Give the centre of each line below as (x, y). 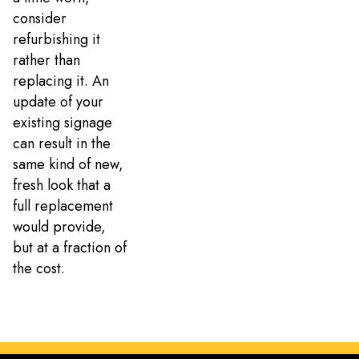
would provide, (59, 227)
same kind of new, (68, 165)
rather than (46, 61)
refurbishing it (56, 40)
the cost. (41, 269)
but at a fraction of (70, 248)
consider (40, 19)
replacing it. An (61, 81)
